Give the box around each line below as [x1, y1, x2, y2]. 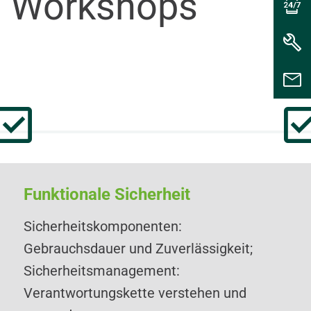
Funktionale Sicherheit [23, 185, 190, 204]
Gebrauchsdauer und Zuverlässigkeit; [23, 240, 253, 257]
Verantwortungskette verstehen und [23, 285, 246, 301]
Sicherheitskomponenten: [23, 218, 182, 235]
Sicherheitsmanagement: [23, 262, 180, 279]
